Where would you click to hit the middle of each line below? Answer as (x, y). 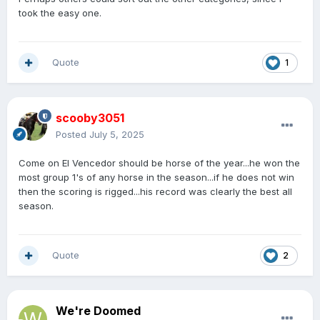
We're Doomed (98, 311)
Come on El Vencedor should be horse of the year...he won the (159, 163)
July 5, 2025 (117, 135)
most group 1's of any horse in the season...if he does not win (156, 177)
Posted (72, 135)
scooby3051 (90, 118)
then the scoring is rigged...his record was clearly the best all (155, 192)
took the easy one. (60, 13)
